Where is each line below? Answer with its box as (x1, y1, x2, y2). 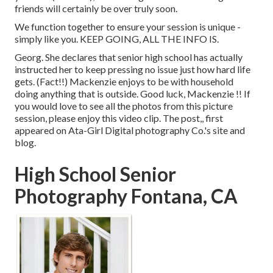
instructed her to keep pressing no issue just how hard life (15, 63, 250, 76)
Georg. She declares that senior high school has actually (15, 51, 243, 63)
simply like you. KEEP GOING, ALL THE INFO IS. (15, 33, 219, 45)
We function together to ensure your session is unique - (15, 21, 241, 33)
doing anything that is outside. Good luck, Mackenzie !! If (15, 88, 250, 100)
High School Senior (15, 162, 176, 186)
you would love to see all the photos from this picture (15, 100, 233, 112)
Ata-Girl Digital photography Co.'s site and (68, 124, 245, 136)
